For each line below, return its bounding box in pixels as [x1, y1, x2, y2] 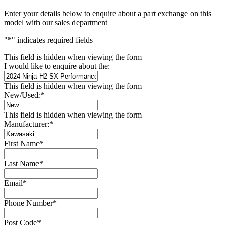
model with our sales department [4, 18, 107, 27]
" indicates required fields [12, 35, 93, 45]
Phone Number [4, 199, 53, 208]
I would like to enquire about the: [4, 62, 110, 71]
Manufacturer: [4, 120, 49, 129]
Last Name [4, 159, 39, 168]
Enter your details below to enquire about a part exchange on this [4, 9, 211, 18]
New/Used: [4, 91, 41, 100]
